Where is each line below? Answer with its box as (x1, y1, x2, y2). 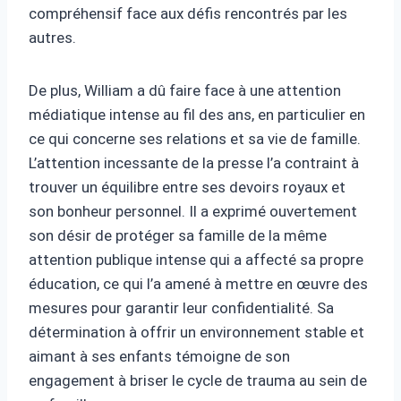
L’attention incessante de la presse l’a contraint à (29, 153, 359, 172)
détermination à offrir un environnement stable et (29, 322, 364, 341)
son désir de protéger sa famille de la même (29, 226, 327, 244)
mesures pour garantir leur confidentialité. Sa (29, 298, 334, 317)
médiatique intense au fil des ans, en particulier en (29, 105, 365, 124)
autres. (29, 28, 76, 47)
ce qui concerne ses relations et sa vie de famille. (29, 129, 361, 148)
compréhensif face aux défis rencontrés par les (29, 4, 347, 22)
